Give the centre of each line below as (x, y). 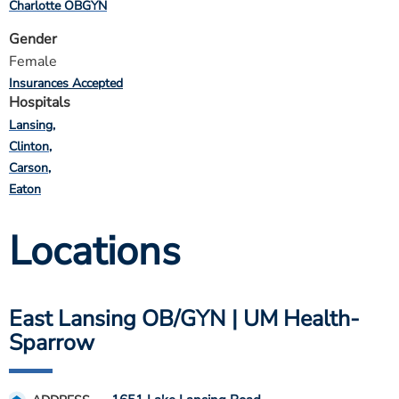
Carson (28, 168)
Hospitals (40, 102)
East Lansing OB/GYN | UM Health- (184, 319)
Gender (33, 39)
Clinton (29, 147)
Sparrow (52, 343)
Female (33, 61)
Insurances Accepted (66, 83)
